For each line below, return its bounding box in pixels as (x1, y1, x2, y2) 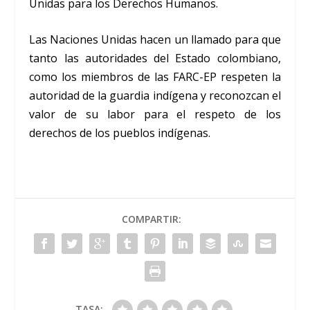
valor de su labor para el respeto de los (29, 107, 281, 122)
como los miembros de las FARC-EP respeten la (29, 69, 281, 85)
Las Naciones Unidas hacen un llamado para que (29, 32, 281, 48)
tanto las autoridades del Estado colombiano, (29, 51, 281, 66)
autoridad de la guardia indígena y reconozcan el (29, 88, 281, 104)
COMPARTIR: (122, 212, 181, 226)
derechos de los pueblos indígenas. (29, 125, 211, 141)
